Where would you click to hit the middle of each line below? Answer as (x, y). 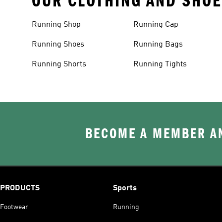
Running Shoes (58, 44)
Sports (125, 188)
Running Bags (158, 44)
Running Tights (160, 64)
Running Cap (156, 25)
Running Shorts (59, 64)
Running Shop (56, 25)
